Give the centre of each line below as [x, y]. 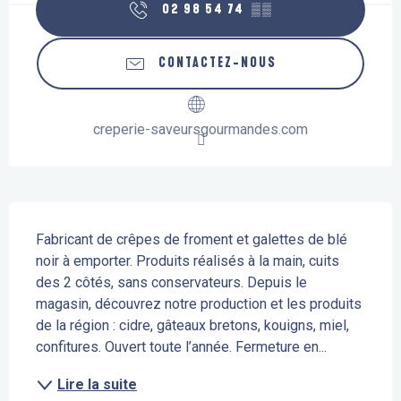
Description [51, 215]
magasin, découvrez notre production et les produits [199, 304]
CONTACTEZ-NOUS [218, 64]
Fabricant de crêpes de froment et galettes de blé [192, 240]
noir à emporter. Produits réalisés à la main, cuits [188, 261]
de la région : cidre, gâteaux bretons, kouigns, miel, [192, 326]
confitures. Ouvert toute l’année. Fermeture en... [181, 347]
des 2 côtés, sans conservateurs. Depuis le [171, 283]
